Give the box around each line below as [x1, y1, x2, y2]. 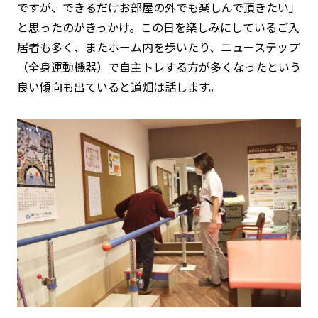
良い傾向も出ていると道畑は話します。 [17, 77, 220, 95]
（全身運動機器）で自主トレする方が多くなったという [17, 57, 301, 75]
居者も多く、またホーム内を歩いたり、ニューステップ [17, 38, 300, 55]
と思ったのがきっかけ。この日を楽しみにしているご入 [17, 18, 300, 35]
